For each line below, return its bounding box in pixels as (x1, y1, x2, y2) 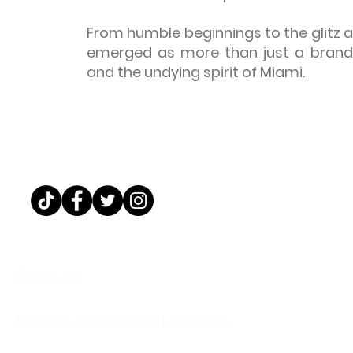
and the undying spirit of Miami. (87, 62, 305, 82)
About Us (17, 265, 78, 284)
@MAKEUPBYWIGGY (17, 231, 220, 258)
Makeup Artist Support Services (17, 310, 229, 330)
